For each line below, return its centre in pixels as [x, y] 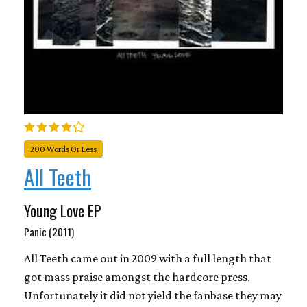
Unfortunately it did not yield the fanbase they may [153, 295]
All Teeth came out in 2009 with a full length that [148, 258]
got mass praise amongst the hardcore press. [137, 277]
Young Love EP [63, 210]
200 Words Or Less [63, 149]
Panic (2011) [49, 231]
